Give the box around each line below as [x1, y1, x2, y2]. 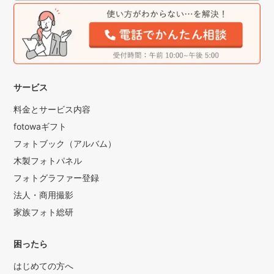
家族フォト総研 [13, 207, 74, 218]
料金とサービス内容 [13, 104, 91, 115]
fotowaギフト [13, 121, 67, 132]
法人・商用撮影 [13, 190, 74, 201]
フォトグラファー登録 [13, 172, 100, 183]
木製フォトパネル [13, 155, 83, 166]
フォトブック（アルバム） [13, 138, 117, 149]
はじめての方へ [13, 261, 74, 272]
